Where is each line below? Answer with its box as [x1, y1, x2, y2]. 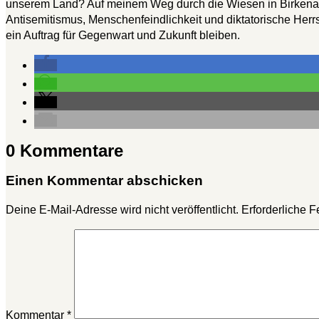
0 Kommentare [6, 140, 123, 160]
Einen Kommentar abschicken [6, 172, 203, 188]
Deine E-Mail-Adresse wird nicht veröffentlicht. [6, 204, 239, 216]
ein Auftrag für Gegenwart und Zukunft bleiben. [6, 28, 240, 41]
